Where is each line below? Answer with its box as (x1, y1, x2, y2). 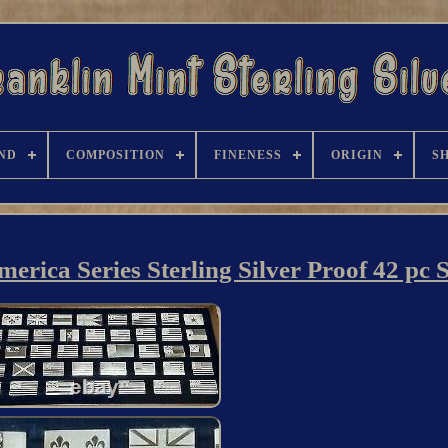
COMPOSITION (65, 148, 165, 162)
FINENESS (213, 148, 282, 162)
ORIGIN (330, 148, 383, 162)
